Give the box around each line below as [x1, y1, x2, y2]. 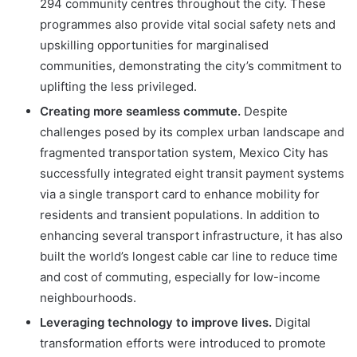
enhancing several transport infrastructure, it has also [40, 228, 343, 243]
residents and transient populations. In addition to [40, 207, 320, 222]
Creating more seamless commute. [40, 104, 241, 119]
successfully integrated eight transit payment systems [40, 166, 344, 181]
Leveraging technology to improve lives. [40, 315, 272, 330]
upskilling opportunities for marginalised [40, 37, 269, 53]
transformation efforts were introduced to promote [40, 335, 326, 351]
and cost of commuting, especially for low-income [40, 269, 320, 284]
